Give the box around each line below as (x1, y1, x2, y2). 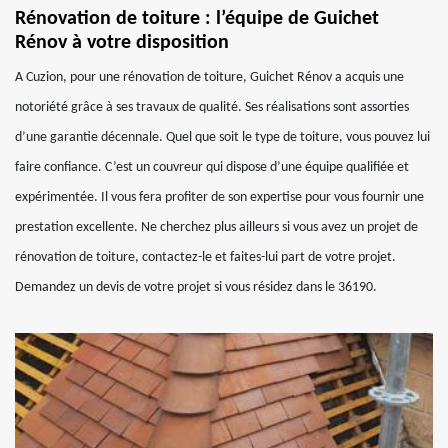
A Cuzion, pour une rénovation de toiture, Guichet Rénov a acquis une (15, 70, 404, 85)
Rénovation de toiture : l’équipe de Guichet (15, 9, 379, 29)
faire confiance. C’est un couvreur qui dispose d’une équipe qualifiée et (15, 160, 409, 175)
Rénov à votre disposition (15, 33, 229, 53)
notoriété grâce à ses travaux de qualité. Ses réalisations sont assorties (15, 100, 409, 115)
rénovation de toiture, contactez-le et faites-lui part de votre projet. (15, 250, 396, 265)
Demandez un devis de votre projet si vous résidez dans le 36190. (15, 280, 377, 295)
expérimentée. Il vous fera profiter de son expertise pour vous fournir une (15, 190, 424, 205)
